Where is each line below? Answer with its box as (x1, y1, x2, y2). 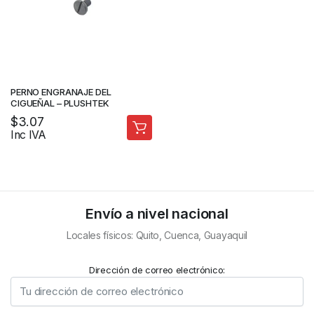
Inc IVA (11, 128, 46, 142)
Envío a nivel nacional (86, 205, 228, 222)
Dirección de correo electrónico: (89, 264, 225, 275)
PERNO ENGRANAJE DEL (11, 86, 111, 97)
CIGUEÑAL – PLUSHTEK (11, 97, 109, 109)
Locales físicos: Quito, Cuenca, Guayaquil (67, 229, 247, 241)
